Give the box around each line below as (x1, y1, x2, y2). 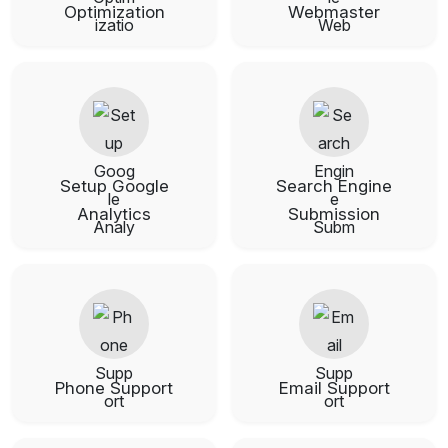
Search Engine (276, 175, 392, 196)
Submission (288, 203, 380, 224)
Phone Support (55, 377, 173, 398)
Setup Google (59, 175, 169, 196)
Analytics (77, 203, 151, 224)
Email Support (278, 377, 390, 398)
